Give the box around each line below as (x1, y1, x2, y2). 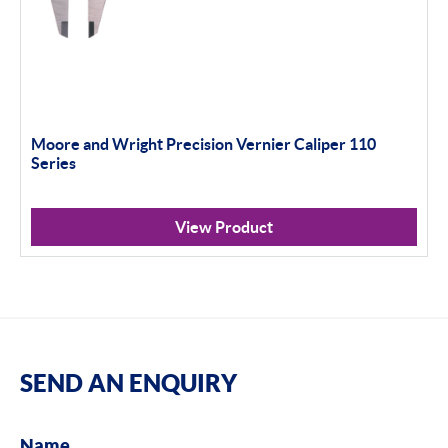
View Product (175, 217, 273, 236)
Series (31, 153, 76, 172)
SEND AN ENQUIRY (20, 368, 237, 397)
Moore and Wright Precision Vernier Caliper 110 (31, 134, 376, 153)
